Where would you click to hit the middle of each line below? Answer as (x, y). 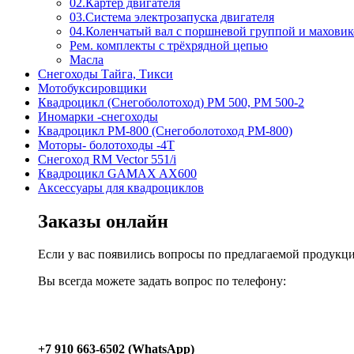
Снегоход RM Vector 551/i (107, 159)
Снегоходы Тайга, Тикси (105, 73)
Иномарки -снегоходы (98, 116)
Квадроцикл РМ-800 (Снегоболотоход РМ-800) (165, 130)
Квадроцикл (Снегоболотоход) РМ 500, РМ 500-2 (171, 102)
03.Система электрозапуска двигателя (172, 17)
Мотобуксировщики (92, 88)
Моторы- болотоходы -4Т (106, 145)
